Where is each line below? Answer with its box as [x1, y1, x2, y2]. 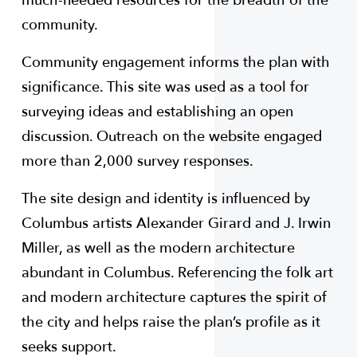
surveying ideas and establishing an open [21, 102, 293, 123]
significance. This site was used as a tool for [21, 77, 309, 98]
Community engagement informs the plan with [21, 53, 330, 73]
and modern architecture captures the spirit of [21, 288, 327, 308]
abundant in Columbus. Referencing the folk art [21, 263, 333, 284]
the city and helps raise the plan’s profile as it [21, 312, 320, 333]
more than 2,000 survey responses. [21, 151, 253, 172]
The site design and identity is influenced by [21, 189, 310, 210]
